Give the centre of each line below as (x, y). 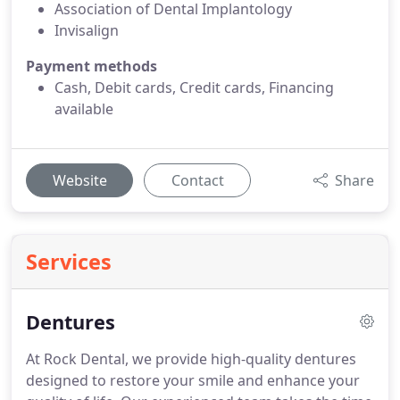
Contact (197, 180)
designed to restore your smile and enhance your (193, 380)
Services (69, 262)
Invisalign (87, 30)
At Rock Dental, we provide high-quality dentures (191, 359)
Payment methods (92, 66)
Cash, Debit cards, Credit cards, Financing (194, 87)
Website (79, 180)
